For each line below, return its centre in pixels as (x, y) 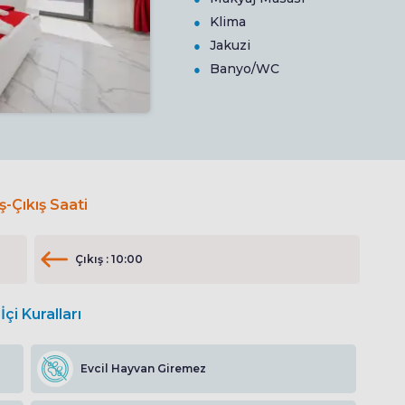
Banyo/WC (245, 69)
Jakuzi (230, 46)
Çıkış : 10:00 (109, 259)
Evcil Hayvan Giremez (143, 369)
